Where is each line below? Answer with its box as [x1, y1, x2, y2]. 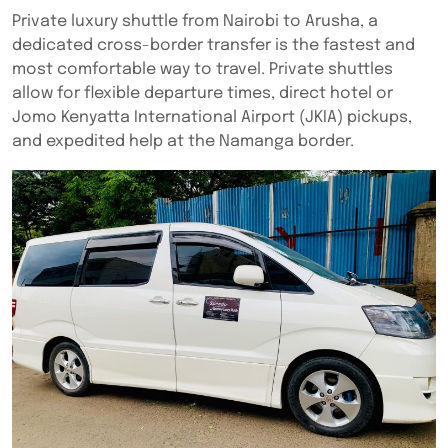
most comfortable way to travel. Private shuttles [12, 61, 393, 78]
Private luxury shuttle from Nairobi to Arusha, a [12, 13, 378, 30]
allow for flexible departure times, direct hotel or [12, 85, 393, 102]
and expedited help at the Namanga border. [12, 133, 354, 150]
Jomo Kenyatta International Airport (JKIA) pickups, [12, 109, 412, 126]
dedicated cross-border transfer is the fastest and [12, 37, 415, 54]
